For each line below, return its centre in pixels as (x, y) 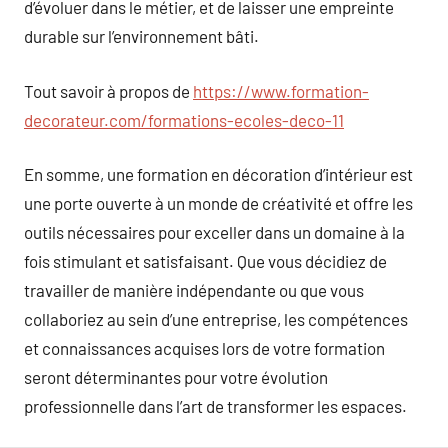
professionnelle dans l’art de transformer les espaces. (215, 406)
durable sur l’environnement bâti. (141, 36)
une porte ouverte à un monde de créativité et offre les (218, 203)
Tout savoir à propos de (108, 90)
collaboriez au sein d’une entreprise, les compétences (216, 319)
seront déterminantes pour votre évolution (176, 377)
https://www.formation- (281, 90)
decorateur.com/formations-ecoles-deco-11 (184, 119)
